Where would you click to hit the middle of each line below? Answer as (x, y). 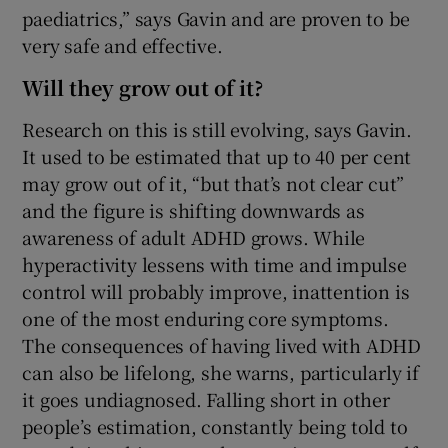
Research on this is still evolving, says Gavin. (217, 129)
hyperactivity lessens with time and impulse (214, 264)
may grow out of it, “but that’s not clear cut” (213, 183)
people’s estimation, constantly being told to (215, 426)
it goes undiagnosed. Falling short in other (206, 399)
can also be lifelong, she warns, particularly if (220, 372)
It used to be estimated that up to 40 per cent (217, 156)
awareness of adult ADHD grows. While (194, 237)
